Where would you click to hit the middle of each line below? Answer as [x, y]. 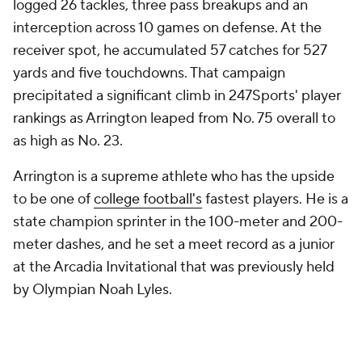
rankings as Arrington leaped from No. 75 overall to [174, 118]
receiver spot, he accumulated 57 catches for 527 [170, 51]
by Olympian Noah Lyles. [93, 290]
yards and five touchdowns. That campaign [149, 73]
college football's [148, 199]
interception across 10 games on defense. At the [167, 28]
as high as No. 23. [68, 141]
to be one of [53, 199]
